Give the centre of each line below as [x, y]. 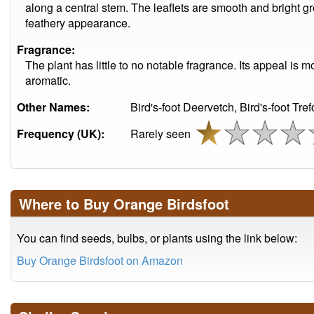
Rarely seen [163, 134]
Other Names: [53, 107]
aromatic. [48, 80]
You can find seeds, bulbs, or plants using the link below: [157, 238]
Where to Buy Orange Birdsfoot [124, 204]
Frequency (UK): [61, 134]
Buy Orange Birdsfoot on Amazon [100, 260]
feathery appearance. [78, 23]
